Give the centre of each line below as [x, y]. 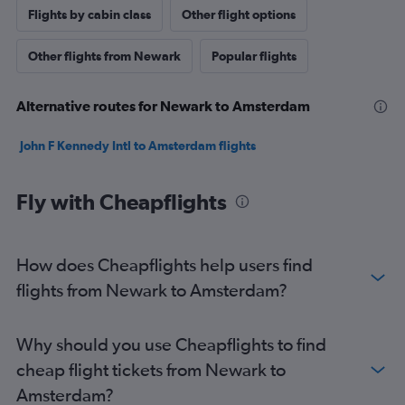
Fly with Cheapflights [122, 202]
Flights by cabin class [89, 15]
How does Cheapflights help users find [165, 265]
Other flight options [239, 15]
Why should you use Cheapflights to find [171, 344]
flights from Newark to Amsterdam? [152, 290]
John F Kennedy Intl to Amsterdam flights [138, 146]
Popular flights [254, 57]
